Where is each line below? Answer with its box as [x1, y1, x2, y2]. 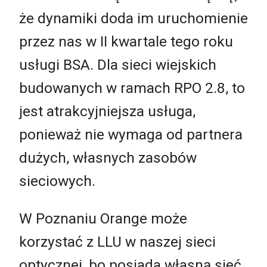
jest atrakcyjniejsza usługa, [19, 102, 195, 120]
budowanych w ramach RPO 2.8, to [19, 79, 245, 97]
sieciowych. [19, 172, 95, 190]
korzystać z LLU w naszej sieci [19, 233, 216, 251]
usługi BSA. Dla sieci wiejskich [19, 55, 216, 73]
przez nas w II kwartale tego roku [19, 32, 233, 50]
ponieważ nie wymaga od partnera [19, 125, 243, 143]
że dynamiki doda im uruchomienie [19, 9, 248, 27]
